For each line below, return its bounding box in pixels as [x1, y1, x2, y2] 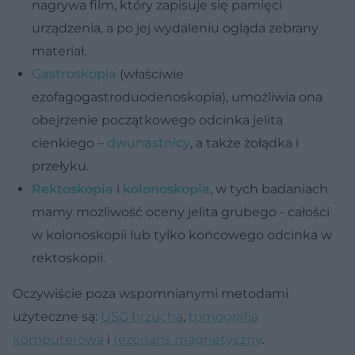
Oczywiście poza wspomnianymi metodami [13, 285, 288, 301]
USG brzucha [101, 308, 183, 324]
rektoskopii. [32, 250, 105, 265]
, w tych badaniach [210, 181, 328, 197]
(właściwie [116, 66, 184, 82]
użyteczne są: [13, 308, 101, 324]
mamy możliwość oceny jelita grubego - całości [32, 204, 330, 219]
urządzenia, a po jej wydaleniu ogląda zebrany [32, 20, 319, 36]
